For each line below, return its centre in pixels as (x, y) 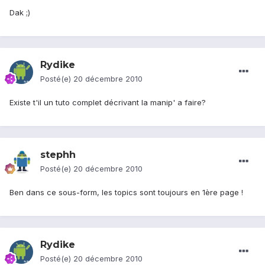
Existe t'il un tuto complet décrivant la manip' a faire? (108, 103)
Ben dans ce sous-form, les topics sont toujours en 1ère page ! (126, 193)
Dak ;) (20, 13)
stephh (58, 155)
